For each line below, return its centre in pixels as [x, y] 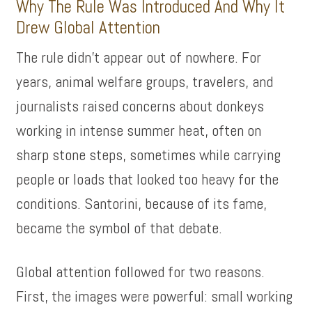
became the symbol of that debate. [119, 228]
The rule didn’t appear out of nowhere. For [139, 57]
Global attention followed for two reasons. [141, 272]
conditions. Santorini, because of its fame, [142, 203]
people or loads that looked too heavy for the [148, 179]
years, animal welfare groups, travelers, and [145, 81]
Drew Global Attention [88, 28]
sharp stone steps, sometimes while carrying [149, 155]
